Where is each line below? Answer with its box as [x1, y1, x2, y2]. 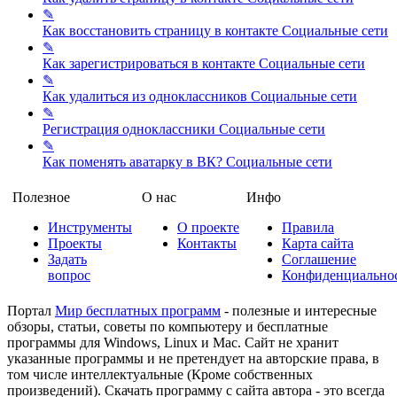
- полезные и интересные [221, 302, 377, 318]
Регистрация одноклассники [43, 121, 219, 136]
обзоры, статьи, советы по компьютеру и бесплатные [7, 318, 328, 334]
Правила [282, 219, 334, 235]
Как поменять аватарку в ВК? [43, 153, 226, 169]
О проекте [177, 219, 239, 235]
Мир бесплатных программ [55, 302, 221, 318]
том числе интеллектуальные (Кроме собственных [7, 366, 313, 382]
